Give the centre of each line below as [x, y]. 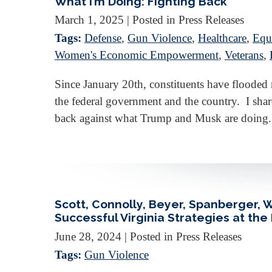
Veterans [244, 55]
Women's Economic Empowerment [137, 55]
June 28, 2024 [88, 236]
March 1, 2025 [89, 20]
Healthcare [222, 38]
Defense [103, 38]
